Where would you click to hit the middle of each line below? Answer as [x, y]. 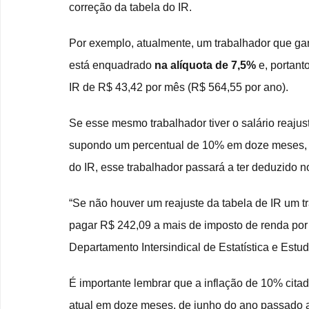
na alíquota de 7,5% [205, 66]
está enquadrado [112, 66]
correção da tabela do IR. [130, 8]
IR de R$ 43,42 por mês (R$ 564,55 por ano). [179, 88]
